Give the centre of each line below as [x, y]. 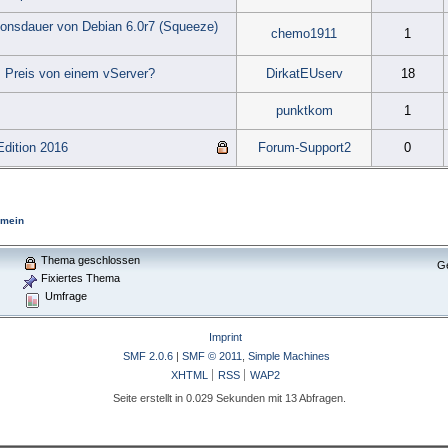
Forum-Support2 [304, 148]
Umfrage [65, 295]
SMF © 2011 [212, 355]
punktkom [304, 111]
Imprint [225, 336]
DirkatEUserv [304, 74]
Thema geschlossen [89, 259]
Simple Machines [289, 355]
